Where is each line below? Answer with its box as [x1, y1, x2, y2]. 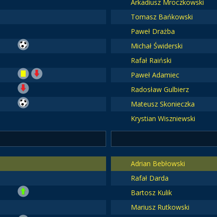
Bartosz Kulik [130, 188, 172, 197]
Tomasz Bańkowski [130, 12, 193, 21]
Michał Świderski [130, 41, 183, 50]
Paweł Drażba [130, 27, 175, 36]
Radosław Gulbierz [130, 85, 189, 94]
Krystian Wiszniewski [130, 114, 195, 123]
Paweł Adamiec [130, 70, 179, 79]
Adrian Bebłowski [130, 159, 185, 168]
